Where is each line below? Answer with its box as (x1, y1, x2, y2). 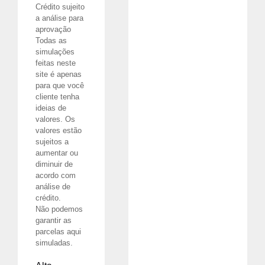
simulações (35, 47, 75, 57)
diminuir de (35, 160, 73, 169)
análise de (35, 182, 70, 192)
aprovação (35, 25, 71, 34)
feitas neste (35, 59, 76, 68)
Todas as (35, 36, 67, 46)
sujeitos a (35, 137, 69, 147)
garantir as (35, 216, 72, 225)
